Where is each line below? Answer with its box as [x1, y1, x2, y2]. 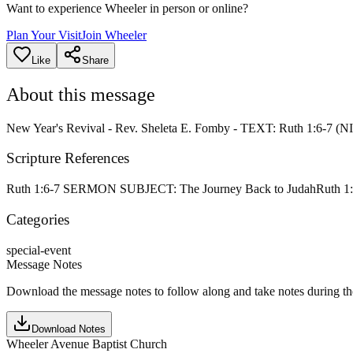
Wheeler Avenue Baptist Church [6, 336, 167, 351]
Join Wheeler [81, 28, 147, 42]
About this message [6, 84, 155, 105]
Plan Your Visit [6, 28, 81, 42]
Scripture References [6, 150, 129, 167]
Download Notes [32, 322, 106, 335]
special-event [6, 243, 71, 257]
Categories [6, 210, 69, 228]
